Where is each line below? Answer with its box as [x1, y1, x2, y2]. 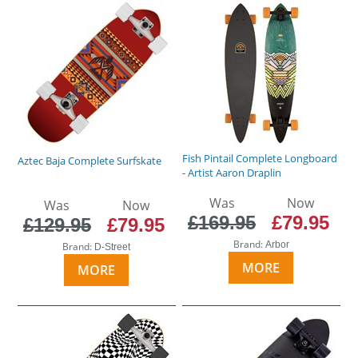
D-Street [94, 241, 131, 253]
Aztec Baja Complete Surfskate [18, 153, 162, 168]
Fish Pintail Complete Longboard [182, 150, 338, 165]
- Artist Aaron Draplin [182, 165, 282, 180]
